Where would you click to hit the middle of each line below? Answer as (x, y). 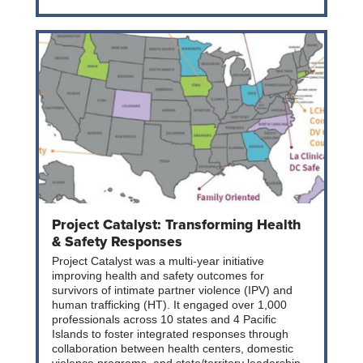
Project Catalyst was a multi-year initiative (158, 261)
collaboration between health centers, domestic (173, 348)
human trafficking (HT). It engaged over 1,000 (169, 305)
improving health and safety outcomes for (158, 275)
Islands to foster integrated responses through (170, 334)
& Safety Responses (117, 241)
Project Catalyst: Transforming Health (176, 224)
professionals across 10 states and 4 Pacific (164, 319)
